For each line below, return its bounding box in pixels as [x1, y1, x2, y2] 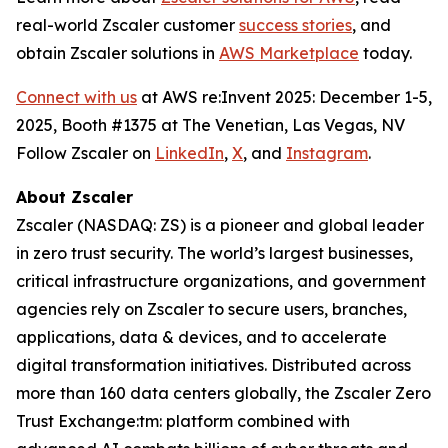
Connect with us [16, 87, 137, 107]
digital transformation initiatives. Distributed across [16, 355, 411, 375]
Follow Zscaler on [16, 143, 155, 163]
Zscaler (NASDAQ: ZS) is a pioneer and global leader [16, 215, 424, 235]
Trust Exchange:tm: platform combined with [16, 411, 350, 431]
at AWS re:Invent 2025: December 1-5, [137, 87, 432, 107]
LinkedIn [155, 143, 224, 163]
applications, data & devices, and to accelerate [16, 327, 387, 347]
